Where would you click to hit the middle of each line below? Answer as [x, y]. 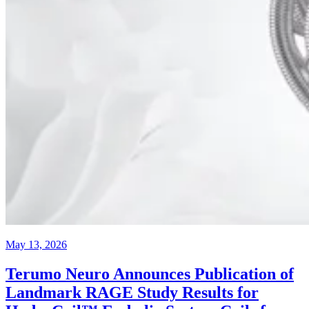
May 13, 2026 [36, 244]
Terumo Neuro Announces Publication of [150, 273]
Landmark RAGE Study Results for [132, 292]
